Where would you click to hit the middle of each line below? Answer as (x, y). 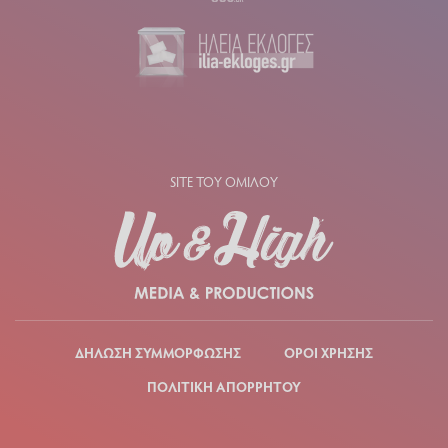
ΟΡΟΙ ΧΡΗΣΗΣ (328, 353)
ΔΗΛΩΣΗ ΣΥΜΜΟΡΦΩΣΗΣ (158, 353)
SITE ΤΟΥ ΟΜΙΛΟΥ (224, 181)
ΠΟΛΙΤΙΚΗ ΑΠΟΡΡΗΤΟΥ (224, 387)
